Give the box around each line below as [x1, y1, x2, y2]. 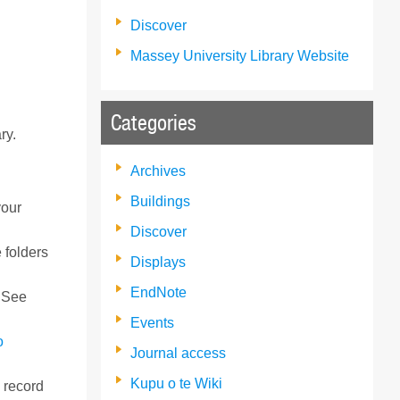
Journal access [130, 345, 227, 361]
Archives [130, 162, 187, 179]
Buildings [130, 193, 191, 209]
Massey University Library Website [130, 47, 350, 63]
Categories [111, 109, 197, 137]
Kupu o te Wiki [130, 375, 223, 391]
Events [130, 314, 175, 330]
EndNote [130, 284, 187, 300]
